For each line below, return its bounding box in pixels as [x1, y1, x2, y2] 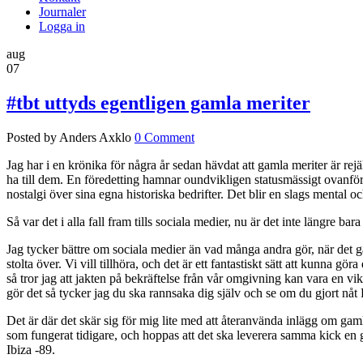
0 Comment [135, 130, 194, 144]
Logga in [39, 19, 85, 33]
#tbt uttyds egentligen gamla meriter [6, 92, 310, 113]
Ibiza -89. [6, 342, 55, 357]
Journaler [39, 4, 86, 19]
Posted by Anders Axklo [6, 130, 131, 144]
